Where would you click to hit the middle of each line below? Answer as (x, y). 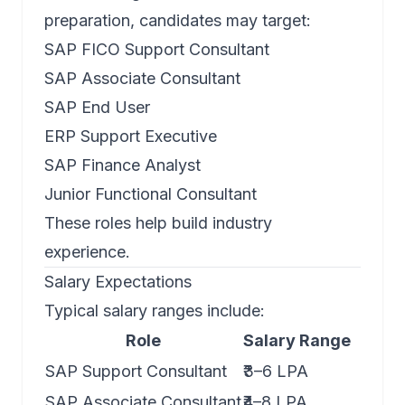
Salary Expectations (118, 282)
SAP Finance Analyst (122, 165)
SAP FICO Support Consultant (157, 50)
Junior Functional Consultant (151, 194)
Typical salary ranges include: (155, 311)
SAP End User (97, 108)
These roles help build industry (158, 223)
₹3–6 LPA (276, 372)
